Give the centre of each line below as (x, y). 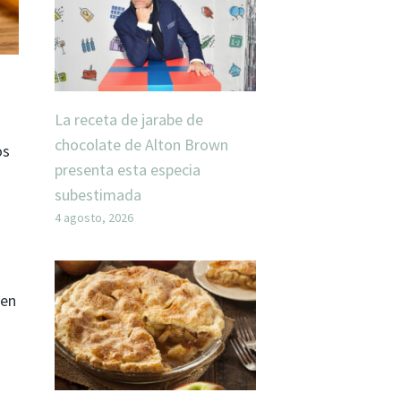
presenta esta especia (128, 170)
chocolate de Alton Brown (141, 145)
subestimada (98, 195)
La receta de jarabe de (129, 120)
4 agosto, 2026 (94, 218)
